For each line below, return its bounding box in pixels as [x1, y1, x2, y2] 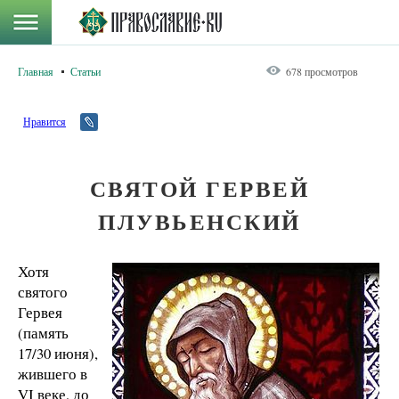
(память [18, 322, 69, 343]
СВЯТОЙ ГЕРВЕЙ [89, 172, 310, 205]
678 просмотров [286, 64, 358, 78]
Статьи [70, 64, 101, 78]
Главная [18, 64, 53, 78]
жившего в [18, 363, 87, 384]
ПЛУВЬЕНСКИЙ [98, 205, 301, 238]
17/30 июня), [18, 343, 98, 363]
